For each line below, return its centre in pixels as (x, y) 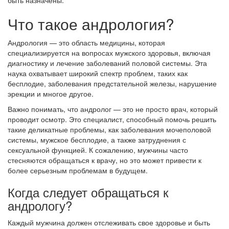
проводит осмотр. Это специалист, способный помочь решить (112, 119)
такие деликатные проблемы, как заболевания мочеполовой (109, 129)
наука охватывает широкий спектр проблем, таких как (98, 73)
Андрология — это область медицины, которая (86, 42)
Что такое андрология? (91, 24)
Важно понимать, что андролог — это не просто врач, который (113, 109)
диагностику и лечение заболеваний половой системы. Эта (107, 63)
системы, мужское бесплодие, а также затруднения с (97, 140)
